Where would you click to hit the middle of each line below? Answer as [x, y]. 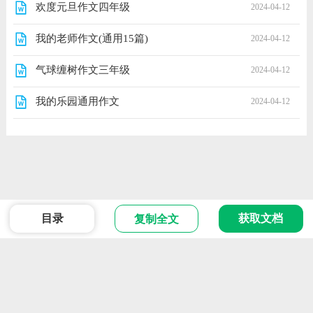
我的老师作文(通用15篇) [92, 38]
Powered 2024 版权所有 [67, 263]
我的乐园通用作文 [77, 101]
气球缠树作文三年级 [82, 70]
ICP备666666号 [168, 263]
